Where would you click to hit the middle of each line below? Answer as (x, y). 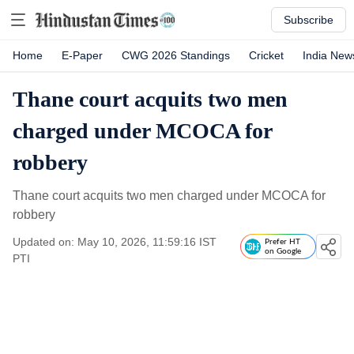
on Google (283, 251)
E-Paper (82, 55)
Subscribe (309, 20)
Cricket (266, 55)
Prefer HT (282, 242)
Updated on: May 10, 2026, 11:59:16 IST (115, 242)
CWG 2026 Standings (176, 55)
